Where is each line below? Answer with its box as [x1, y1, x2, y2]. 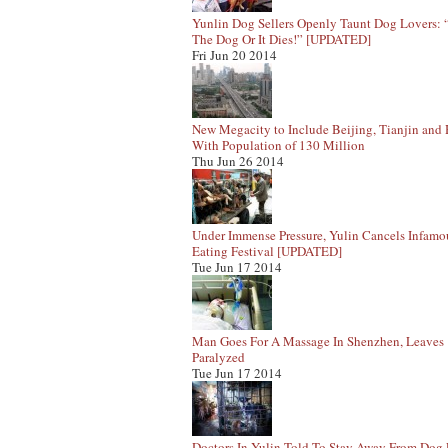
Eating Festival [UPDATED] [192, 242, 342, 260]
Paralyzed [192, 348, 245, 366]
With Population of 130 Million [192, 136, 365, 154]
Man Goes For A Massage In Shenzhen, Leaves [192, 332, 444, 350]
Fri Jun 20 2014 [192, 46, 277, 64]
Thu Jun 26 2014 [192, 152, 284, 170]
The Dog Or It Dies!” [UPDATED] [192, 30, 371, 48]
